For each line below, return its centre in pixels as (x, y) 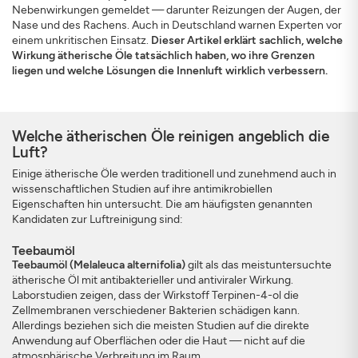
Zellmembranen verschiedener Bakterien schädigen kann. (156, 310)
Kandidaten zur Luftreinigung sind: (97, 219)
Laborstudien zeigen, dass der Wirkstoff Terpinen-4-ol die (155, 295)
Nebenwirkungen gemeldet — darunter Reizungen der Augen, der (177, 10)
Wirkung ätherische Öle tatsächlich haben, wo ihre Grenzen (163, 56)
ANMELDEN (58, 99)
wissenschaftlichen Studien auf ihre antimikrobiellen (142, 189)
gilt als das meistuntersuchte (259, 265)
